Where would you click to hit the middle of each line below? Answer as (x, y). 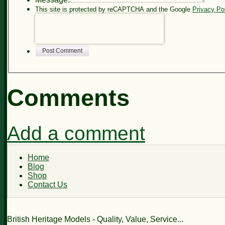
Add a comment (76, 133)
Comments (68, 98)
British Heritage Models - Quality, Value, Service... (95, 219)
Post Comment (62, 50)
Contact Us (47, 185)
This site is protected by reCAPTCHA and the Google (114, 9)
